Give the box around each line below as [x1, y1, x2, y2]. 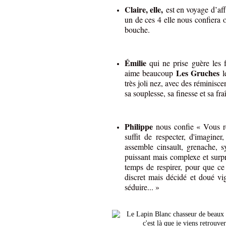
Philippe [125, 121, 153, 133]
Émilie [125, 57, 150, 69]
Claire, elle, [125, 4, 166, 16]
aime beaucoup [125, 68, 176, 79]
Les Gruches [176, 67, 220, 79]
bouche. [125, 24, 150, 35]
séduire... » [125, 182, 159, 193]
